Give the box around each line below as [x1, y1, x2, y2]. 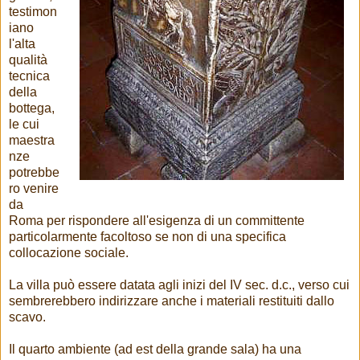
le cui [9, 117, 39, 132]
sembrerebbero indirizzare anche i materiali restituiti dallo [9, 294, 334, 309]
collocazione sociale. [9, 246, 129, 260]
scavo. [9, 310, 46, 325]
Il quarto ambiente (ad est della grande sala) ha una [9, 342, 301, 357]
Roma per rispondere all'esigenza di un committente [9, 214, 305, 228]
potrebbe [9, 166, 59, 180]
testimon [9, 5, 57, 19]
